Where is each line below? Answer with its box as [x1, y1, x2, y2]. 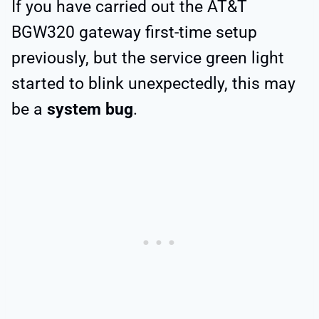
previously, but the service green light [11, 48, 284, 68]
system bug [47, 99, 133, 119]
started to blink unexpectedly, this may [11, 73, 296, 93]
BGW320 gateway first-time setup [11, 22, 257, 42]
